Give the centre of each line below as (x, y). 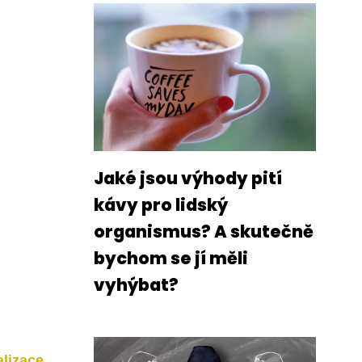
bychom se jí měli (171, 258)
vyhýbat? (136, 285)
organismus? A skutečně (204, 232)
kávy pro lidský (161, 205)
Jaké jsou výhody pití (188, 178)
